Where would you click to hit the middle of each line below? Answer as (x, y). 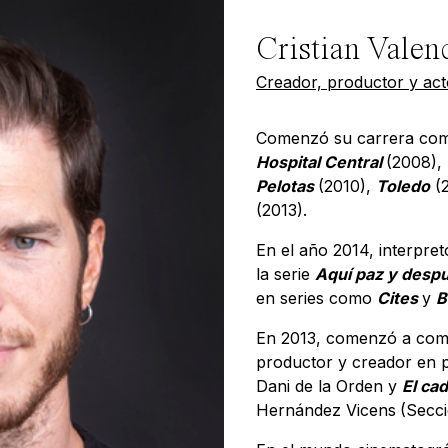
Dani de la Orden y (329, 386)
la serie (285, 274)
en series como (316, 298)
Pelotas (287, 186)
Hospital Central (321, 162)
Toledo (403, 186)
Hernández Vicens (326, 410)
